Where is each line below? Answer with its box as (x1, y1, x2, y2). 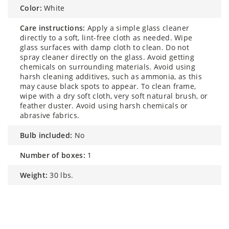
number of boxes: (26, 150, 85, 160)
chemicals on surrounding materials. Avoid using (20, 61, 196, 72)
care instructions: (25, 22, 85, 33)
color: (25, 3, 42, 13)
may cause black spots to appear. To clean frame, (20, 81, 196, 91)
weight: (27, 170, 48, 180)
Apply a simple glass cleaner (87, 22, 190, 33)
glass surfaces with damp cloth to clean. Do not (20, 42, 190, 52)
